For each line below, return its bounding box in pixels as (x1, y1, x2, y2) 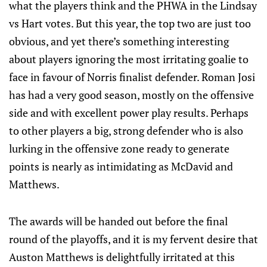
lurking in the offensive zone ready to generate (9, 141, 229, 156)
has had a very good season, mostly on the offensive (9, 88, 254, 102)
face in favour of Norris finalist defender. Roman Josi (9, 70, 255, 84)
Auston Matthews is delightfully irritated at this (9, 250, 235, 264)
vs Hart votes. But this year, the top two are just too (9, 16, 251, 30)
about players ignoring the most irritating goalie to (9, 52, 249, 66)
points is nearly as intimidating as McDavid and (9, 159, 233, 173)
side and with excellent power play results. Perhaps (9, 105, 249, 120)
